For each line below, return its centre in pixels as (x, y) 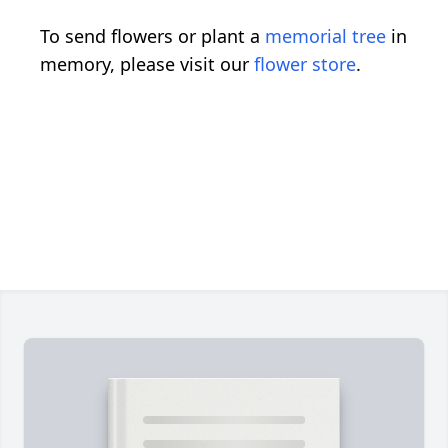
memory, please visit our (147, 63)
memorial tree (325, 35)
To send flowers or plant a (152, 35)
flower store (305, 63)
